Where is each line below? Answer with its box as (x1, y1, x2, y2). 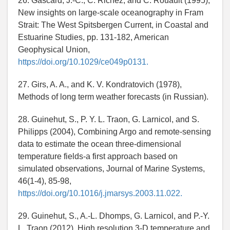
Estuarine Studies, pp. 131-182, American (18, 33, 169, 42)
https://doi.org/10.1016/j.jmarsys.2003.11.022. (18, 189, 182, 198)
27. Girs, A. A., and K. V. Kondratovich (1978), (18, 80, 182, 89)
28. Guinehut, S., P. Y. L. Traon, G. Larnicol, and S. (18, 115, 199, 124)
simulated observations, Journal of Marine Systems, (18, 164, 205, 174)
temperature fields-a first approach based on (18, 152, 178, 161)
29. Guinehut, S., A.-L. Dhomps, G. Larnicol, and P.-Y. (18, 212, 209, 221)
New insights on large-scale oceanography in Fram (18, 8, 203, 17)
